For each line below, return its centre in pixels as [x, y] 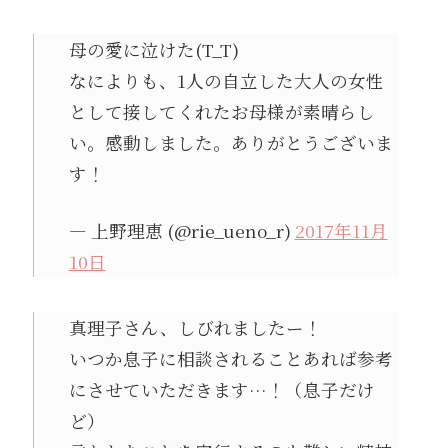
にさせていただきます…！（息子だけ [221, 390]
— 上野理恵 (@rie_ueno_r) [181, 231]
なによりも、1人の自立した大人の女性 [226, 80]
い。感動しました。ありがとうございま [230, 142]
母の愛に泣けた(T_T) [153, 49]
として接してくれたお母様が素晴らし [221, 111]
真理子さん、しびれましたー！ [195, 328]
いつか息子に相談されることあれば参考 [230, 359]
